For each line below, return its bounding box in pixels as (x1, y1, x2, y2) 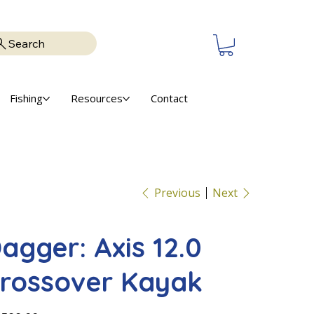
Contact (151, 91, 189, 106)
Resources (71, 91, 123, 106)
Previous (154, 185, 200, 201)
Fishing (10, 91, 43, 106)
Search (8, 36, 45, 51)
